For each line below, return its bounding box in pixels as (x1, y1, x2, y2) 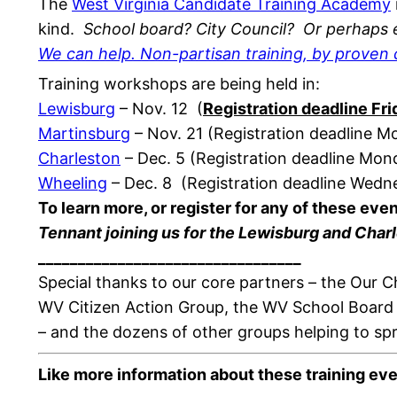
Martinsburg (38, 123, 130, 143)
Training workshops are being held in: (38, 74, 320, 93)
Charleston (38, 148, 121, 167)
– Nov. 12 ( (115, 98, 203, 118)
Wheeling (38, 173, 107, 192)
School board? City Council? (83, 19, 294, 38)
